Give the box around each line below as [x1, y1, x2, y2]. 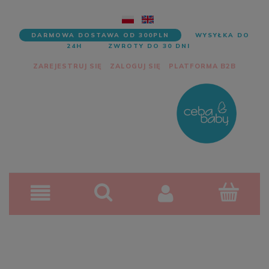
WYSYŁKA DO [195, 31, 250, 40]
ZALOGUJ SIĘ [110, 62, 161, 71]
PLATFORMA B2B [169, 62, 236, 71]
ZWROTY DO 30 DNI [108, 42, 190, 50]
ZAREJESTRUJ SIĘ [33, 62, 102, 71]
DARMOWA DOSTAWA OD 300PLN [31, 31, 169, 40]
